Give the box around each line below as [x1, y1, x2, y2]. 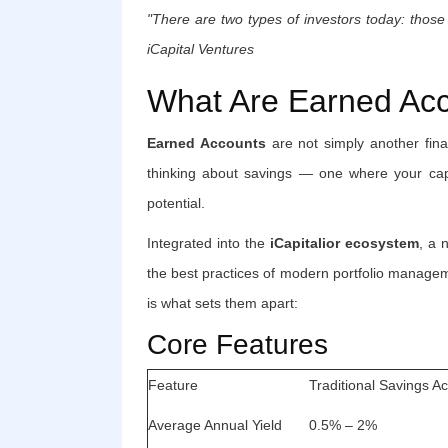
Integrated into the [147, 234, 270, 251]
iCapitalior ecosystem [270, 234, 419, 251]
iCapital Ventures [147, 40, 254, 57]
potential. [147, 194, 205, 211]
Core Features [147, 328, 328, 360]
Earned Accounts [147, 134, 266, 151]
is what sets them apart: [147, 294, 298, 311]
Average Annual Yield [148, 416, 282, 433]
